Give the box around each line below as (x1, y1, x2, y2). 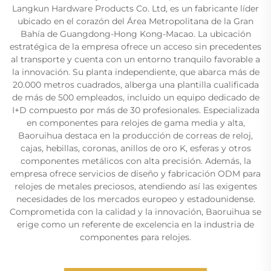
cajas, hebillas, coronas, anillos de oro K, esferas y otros (20, 142, 251, 154)
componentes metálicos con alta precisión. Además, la (20, 155, 251, 166)
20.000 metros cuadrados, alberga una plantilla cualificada (12, 79, 259, 90)
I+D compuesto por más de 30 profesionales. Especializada (11, 104, 260, 116)
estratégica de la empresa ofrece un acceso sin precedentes (10, 41, 261, 52)
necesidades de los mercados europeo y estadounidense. (16, 193, 255, 204)
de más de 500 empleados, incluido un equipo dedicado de (11, 91, 260, 103)
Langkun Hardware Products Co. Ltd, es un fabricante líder (12, 2, 259, 14)
